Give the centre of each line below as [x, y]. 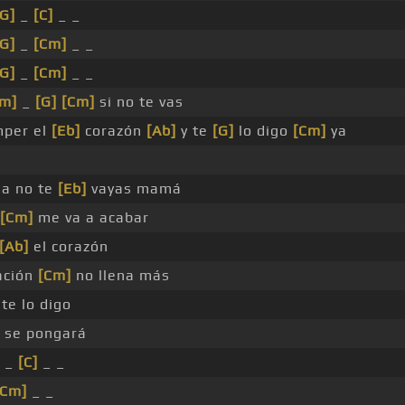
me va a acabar [91, 218]
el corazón [69, 247]
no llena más [121, 276]
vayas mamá [134, 189]
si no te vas [139, 102]
